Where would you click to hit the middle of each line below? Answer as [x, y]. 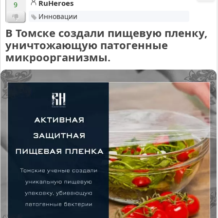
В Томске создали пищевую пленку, [106, 33]
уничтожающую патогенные [87, 45]
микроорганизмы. [58, 57]
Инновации [58, 16]
